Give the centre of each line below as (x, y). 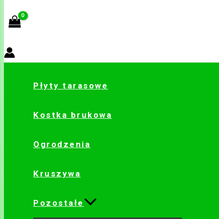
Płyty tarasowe (71, 86)
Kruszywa (57, 174)
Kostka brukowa (73, 115)
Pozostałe (59, 203)
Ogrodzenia (62, 144)
